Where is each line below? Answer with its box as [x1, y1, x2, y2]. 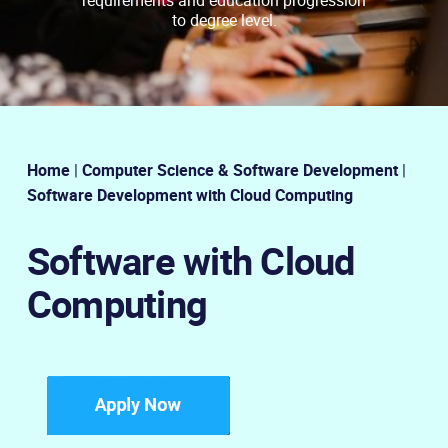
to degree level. [171, 8, 277, 31]
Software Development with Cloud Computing [27, 183, 353, 206]
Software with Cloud [27, 234, 355, 286]
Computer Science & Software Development [82, 158, 398, 181]
